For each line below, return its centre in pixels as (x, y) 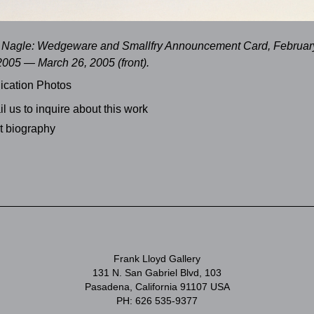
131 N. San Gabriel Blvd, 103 (157, 273)
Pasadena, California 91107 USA (157, 287)
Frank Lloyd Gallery (157, 259)
